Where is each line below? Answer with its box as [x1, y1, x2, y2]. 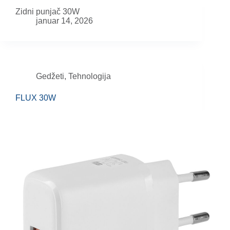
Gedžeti [36, 72, 64, 81]
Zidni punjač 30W [15, 7, 80, 16]
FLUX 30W [15, 93, 56, 103]
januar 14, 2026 [36, 16, 93, 26]
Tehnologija [68, 72, 111, 81]
